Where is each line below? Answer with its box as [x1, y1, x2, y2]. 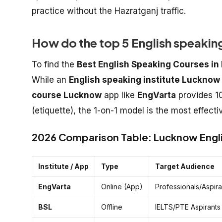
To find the [32, 59, 77, 69]
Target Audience [155, 162, 215, 170]
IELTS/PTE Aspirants [155, 202, 221, 211]
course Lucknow [32, 90, 102, 100]
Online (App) [101, 182, 143, 191]
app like [102, 90, 137, 100]
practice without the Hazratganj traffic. [32, 5, 186, 16]
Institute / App [38, 162, 89, 170]
